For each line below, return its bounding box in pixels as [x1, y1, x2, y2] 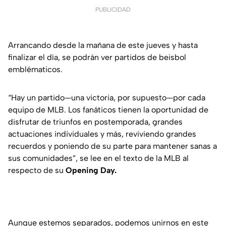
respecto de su [8, 165, 66, 176]
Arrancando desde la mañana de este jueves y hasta [8, 40, 198, 50]
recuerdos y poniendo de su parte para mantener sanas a [8, 141, 217, 151]
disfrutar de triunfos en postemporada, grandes [8, 117, 183, 127]
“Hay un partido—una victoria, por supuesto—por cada [8, 93, 205, 103]
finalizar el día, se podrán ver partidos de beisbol [8, 52, 186, 63]
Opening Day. [66, 165, 117, 176]
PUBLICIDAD [95, 6, 131, 14]
